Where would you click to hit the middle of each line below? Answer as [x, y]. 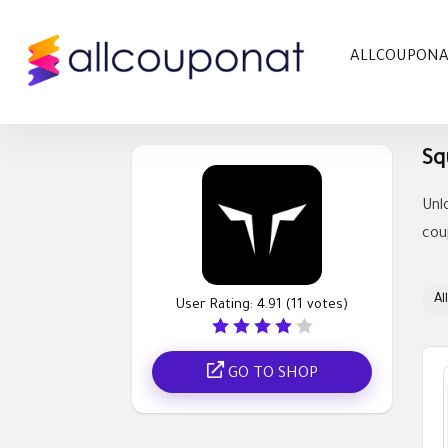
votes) [325, 305]
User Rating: [216, 305]
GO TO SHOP [270, 374]
